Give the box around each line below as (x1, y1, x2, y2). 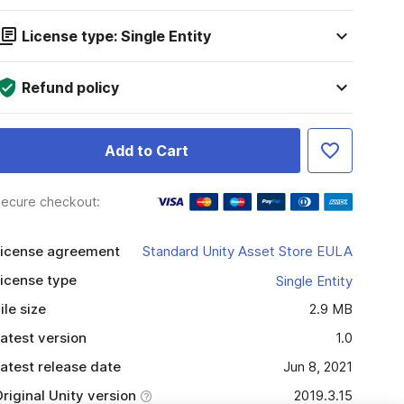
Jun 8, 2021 (282, 358, 353, 375)
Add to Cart (104, 142, 188, 160)
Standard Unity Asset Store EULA (142, 243, 353, 260)
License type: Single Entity (21, 27, 211, 45)
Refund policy (21, 78, 119, 96)
